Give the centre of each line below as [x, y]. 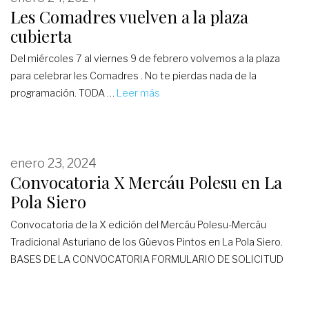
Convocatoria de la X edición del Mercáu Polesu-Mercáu [138, 225]
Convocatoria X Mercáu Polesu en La [146, 182]
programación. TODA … [63, 93]
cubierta [41, 36]
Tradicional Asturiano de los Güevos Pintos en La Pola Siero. [147, 242]
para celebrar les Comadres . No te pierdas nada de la [133, 76]
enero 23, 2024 [53, 163]
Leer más [138, 93]
